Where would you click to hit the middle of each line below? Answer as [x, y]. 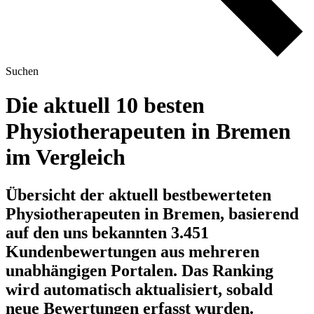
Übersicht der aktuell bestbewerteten [138, 194]
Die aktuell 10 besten [105, 105]
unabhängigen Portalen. [94, 270]
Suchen [22, 71]
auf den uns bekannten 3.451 [107, 232]
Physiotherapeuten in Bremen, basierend [152, 213]
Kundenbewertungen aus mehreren [132, 251]
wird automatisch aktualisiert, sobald [139, 289]
